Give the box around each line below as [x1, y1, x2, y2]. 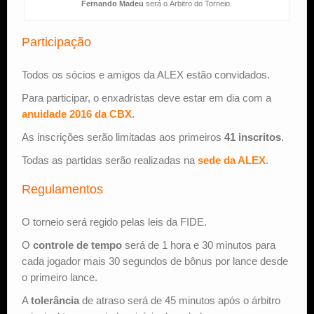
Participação [22, 34, 91, 49]
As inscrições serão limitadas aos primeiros [22, 130, 224, 143]
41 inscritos [224, 130, 281, 143]
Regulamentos [22, 182, 103, 196]
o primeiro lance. [22, 271, 97, 283]
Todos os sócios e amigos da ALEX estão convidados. [22, 68, 270, 81]
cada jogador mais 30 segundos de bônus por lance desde [22, 254, 288, 267]
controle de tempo [33, 238, 122, 251]
